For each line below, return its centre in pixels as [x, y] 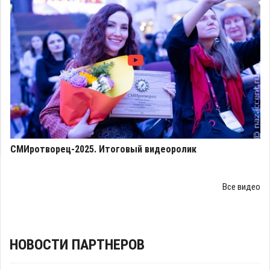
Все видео [241, 187]
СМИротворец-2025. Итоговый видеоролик [103, 149]
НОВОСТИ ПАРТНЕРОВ [77, 244]
